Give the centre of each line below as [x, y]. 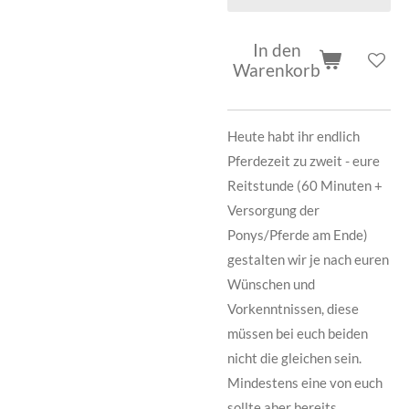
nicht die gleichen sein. [294, 357]
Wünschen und [271, 283]
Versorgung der [273, 210]
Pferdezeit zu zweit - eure [304, 160]
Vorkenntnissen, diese [293, 308]
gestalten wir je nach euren [308, 259]
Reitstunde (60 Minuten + [305, 185]
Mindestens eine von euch [305, 382]
